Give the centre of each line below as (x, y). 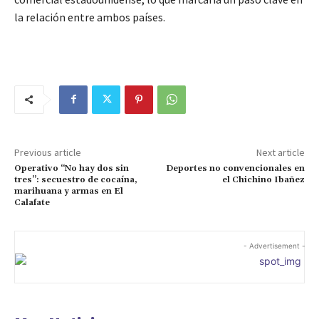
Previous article (48, 152)
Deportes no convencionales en (235, 168)
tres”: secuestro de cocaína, (76, 179)
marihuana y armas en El (69, 191)
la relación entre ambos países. (90, 17)
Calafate (32, 202)
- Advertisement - (274, 245)
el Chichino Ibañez (263, 179)
